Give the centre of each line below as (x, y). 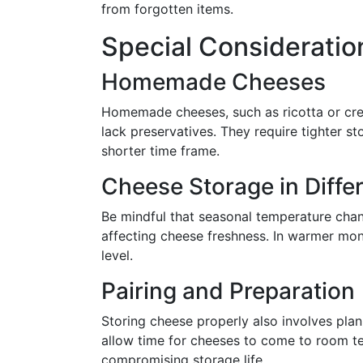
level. (117, 255)
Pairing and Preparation (228, 291)
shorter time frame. (160, 151)
